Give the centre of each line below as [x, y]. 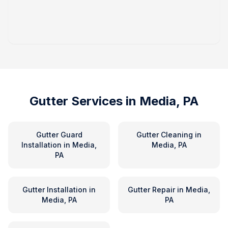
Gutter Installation [55, 190]
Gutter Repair [151, 190]
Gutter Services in [84, 101]
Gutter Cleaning [165, 135]
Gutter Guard [59, 135]
